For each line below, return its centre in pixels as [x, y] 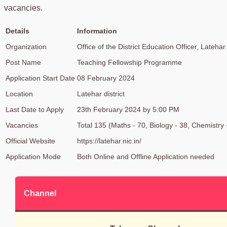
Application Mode [33, 156]
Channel [42, 193]
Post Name [23, 62]
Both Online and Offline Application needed [146, 156]
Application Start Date [40, 78]
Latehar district [101, 93]
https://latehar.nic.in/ [109, 141]
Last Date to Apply [35, 109]
